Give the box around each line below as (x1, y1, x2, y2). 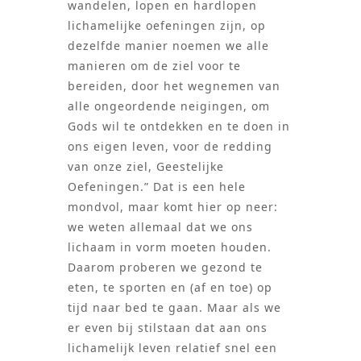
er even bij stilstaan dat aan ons (68, 319, 268, 335)
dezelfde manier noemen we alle (68, 37, 269, 53)
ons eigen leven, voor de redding (68, 138, 272, 154)
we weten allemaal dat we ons (68, 218, 253, 234)
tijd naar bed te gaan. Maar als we (68, 299, 281, 315)
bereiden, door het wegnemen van (68, 77, 280, 93)
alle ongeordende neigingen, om (68, 98, 270, 114)
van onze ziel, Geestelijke (68, 158, 224, 174)
